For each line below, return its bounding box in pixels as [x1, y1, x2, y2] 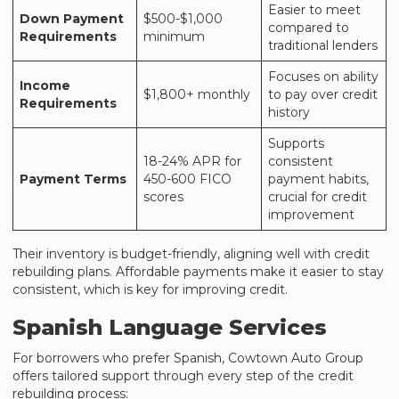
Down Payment [20, 11, 124, 27]
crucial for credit [268, 189, 367, 205]
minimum [143, 28, 205, 45]
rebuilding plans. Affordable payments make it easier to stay [12, 264, 384, 280]
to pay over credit [268, 86, 378, 102]
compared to [268, 20, 349, 36]
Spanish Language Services [12, 314, 327, 340]
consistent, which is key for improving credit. [12, 281, 288, 297]
